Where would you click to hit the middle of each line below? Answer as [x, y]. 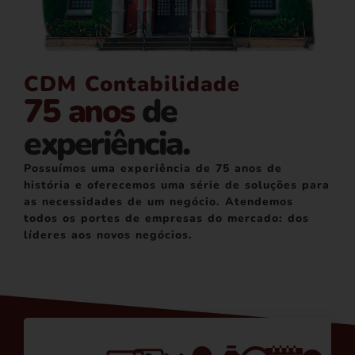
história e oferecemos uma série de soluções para [177, 185]
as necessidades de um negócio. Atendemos [158, 201]
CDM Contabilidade [132, 84]
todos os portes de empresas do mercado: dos [166, 218]
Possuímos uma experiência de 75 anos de [153, 168]
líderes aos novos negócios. [108, 235]
